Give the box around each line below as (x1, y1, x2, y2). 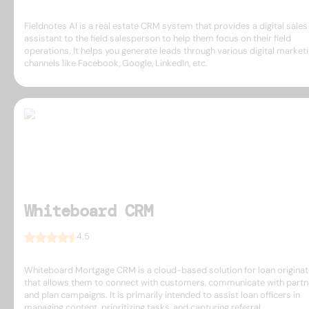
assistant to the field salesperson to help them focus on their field (24, 32, 291, 44)
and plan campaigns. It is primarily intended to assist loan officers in (24, 288, 300, 301)
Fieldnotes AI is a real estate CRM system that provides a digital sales (24, 19, 308, 32)
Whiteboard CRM (24, 199, 152, 221)
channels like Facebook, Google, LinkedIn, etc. (24, 57, 208, 69)
